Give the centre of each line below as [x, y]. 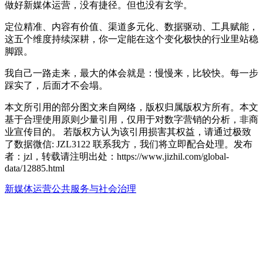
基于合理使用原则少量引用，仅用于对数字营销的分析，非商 [131, 119]
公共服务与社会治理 [94, 188]
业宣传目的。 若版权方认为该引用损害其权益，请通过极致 [128, 131]
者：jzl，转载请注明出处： [61, 156]
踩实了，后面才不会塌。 [56, 85]
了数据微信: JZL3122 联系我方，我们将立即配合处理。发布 [129, 144]
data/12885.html [35, 168]
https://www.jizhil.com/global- [173, 156]
